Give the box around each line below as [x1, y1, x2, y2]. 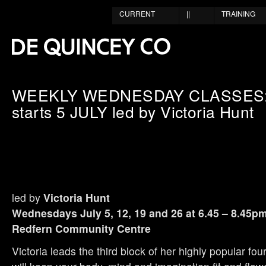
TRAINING [221, 8, 255, 18]
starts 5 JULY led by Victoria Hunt [12, 100, 254, 122]
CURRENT [119, 8, 155, 18]
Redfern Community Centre [12, 221, 151, 236]
